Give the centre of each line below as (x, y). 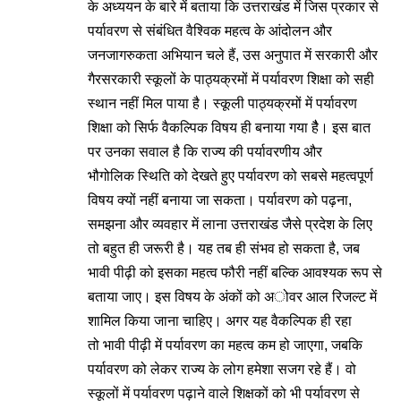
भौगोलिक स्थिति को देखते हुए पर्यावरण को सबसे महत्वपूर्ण (230, 176)
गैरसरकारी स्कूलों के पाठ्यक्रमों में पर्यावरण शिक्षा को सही (231, 79)
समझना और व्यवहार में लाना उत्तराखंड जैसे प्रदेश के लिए (230, 224)
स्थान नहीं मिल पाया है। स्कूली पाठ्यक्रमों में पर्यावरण (222, 103)
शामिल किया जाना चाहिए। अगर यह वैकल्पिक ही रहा (220, 321)
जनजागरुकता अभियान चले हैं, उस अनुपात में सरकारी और (233, 55)
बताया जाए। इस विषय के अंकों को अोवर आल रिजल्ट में (232, 297)
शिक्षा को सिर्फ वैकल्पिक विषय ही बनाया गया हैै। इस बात (229, 128)
